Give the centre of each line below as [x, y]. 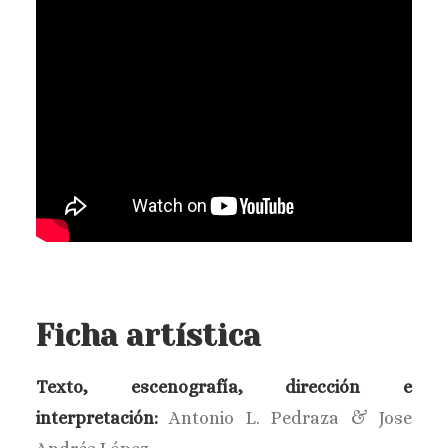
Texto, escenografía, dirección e [224, 387]
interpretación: [97, 418]
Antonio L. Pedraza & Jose [285, 418]
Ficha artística [152, 336]
